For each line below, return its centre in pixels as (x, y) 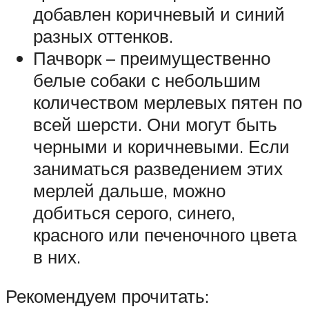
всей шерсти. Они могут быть (155, 124)
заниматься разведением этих (158, 168)
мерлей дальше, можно (129, 190)
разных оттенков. (103, 36)
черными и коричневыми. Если (161, 146)
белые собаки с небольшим (147, 80)
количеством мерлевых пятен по (168, 102)
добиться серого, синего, (134, 212)
